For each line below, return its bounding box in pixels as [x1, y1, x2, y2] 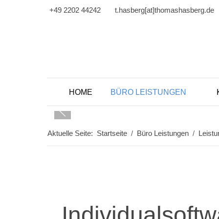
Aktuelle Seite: [47, 129, 97, 138]
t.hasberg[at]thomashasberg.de [115, 6, 214, 14]
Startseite [97, 129, 127, 138]
